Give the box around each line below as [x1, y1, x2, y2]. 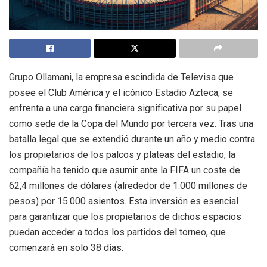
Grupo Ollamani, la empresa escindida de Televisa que [9, 72, 234, 83]
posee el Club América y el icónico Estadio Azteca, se [9, 87, 233, 99]
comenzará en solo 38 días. [9, 242, 123, 254]
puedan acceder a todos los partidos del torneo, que [9, 226, 226, 238]
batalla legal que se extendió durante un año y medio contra [9, 133, 255, 145]
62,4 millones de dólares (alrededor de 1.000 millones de [9, 180, 247, 192]
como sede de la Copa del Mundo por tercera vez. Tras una [9, 118, 253, 130]
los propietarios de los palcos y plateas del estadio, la [9, 149, 235, 161]
